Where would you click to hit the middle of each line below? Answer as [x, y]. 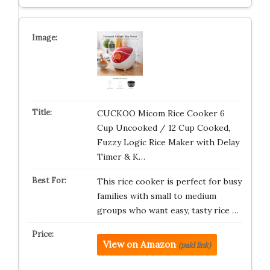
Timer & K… [121, 157]
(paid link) [194, 245]
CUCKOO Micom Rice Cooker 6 [161, 113]
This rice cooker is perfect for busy [169, 181]
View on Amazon [139, 244]
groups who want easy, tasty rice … [168, 210]
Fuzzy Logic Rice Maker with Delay [168, 142]
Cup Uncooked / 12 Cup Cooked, [163, 128]
